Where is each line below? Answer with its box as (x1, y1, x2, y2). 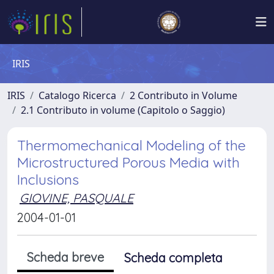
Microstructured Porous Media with (17, 154, 240, 171)
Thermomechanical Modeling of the (17, 136, 246, 154)
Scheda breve (27, 250, 104, 265)
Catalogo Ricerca (39, 89, 116, 102)
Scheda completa (124, 250, 223, 265)
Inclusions (17, 171, 79, 188)
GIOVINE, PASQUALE (20, 190, 133, 206)
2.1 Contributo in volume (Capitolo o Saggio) (21, 103, 225, 117)
